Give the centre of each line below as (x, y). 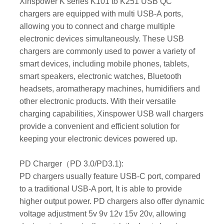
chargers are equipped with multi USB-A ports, (101, 14)
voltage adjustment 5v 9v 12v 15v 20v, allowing (102, 214)
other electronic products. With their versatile (97, 101)
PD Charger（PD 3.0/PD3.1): (71, 164)
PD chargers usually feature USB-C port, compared (110, 176)
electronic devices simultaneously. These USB (101, 39)
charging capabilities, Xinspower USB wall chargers (111, 114)
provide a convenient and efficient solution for (99, 126)
